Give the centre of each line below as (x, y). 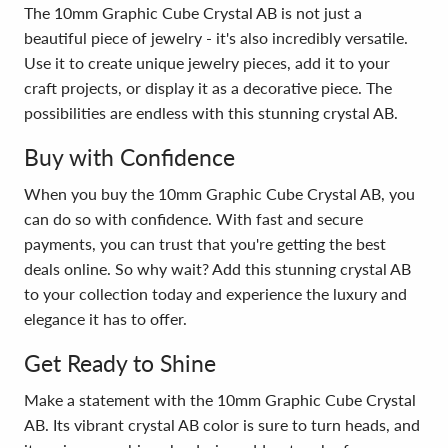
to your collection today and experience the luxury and (215, 293)
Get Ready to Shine (120, 363)
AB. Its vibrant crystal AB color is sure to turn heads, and (222, 424)
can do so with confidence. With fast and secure (193, 218)
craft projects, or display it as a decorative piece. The (208, 87)
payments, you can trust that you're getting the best (205, 243)
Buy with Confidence (129, 157)
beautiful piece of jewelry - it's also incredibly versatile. (216, 37)
